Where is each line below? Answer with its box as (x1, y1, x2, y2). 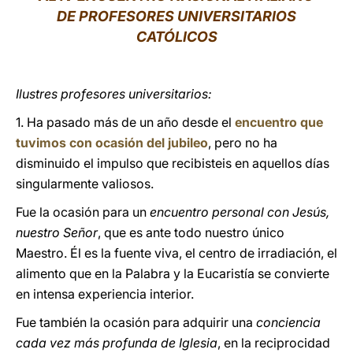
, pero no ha (208, 135, 277, 150)
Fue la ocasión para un (16, 204, 150, 220)
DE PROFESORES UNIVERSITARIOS (57, 8, 296, 24)
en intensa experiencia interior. (16, 286, 194, 302)
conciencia (256, 314, 321, 330)
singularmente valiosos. (16, 176, 154, 191)
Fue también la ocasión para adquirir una (16, 314, 256, 330)
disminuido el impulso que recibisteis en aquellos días (16, 155, 329, 171)
